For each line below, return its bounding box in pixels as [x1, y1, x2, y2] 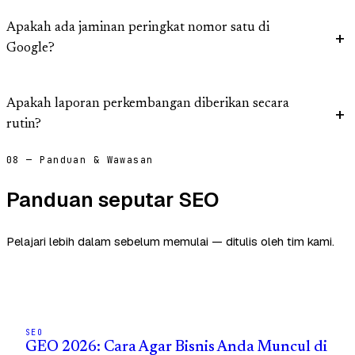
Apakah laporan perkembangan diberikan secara [6, 97, 289, 112]
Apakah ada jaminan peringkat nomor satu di [6, 21, 269, 36]
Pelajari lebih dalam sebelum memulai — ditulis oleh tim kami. [6, 233, 334, 249]
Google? [6, 42, 55, 56]
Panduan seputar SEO [6, 185, 219, 213]
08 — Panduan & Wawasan [6, 154, 154, 167]
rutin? [6, 118, 41, 132]
